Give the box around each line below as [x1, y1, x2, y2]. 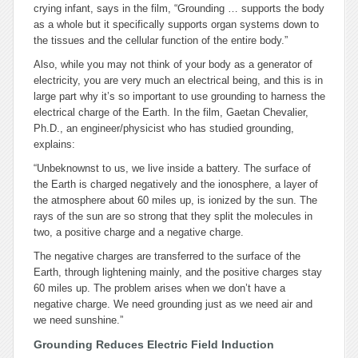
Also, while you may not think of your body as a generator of [34, 58, 312, 70]
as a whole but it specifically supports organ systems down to [34, 18, 319, 30]
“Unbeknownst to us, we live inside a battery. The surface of [34, 162, 311, 174]
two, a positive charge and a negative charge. [34, 226, 244, 238]
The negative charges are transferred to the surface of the [34, 250, 300, 262]
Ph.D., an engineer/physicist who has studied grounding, [34, 122, 294, 134]
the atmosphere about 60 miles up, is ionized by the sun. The [34, 194, 317, 206]
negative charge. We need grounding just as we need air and [34, 298, 312, 310]
